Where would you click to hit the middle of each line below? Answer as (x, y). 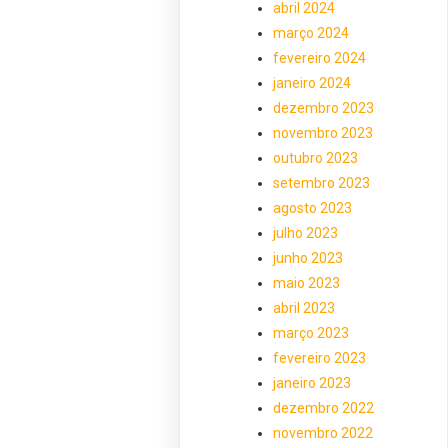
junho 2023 (308, 258)
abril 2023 (304, 308)
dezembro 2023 (324, 108)
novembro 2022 (323, 433)
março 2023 (311, 333)
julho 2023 (306, 233)
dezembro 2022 (324, 408)
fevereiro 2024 (320, 58)
